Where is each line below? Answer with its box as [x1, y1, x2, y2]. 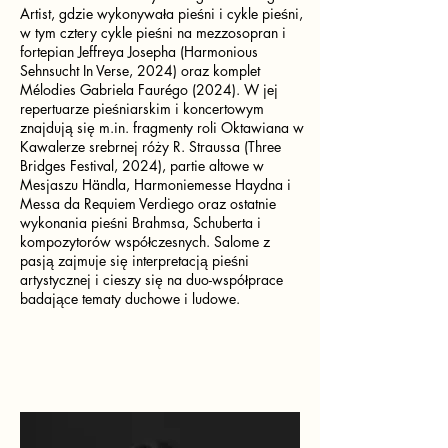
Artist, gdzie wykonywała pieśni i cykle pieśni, [20, 4, 303, 23]
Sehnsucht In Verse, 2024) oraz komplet [20, 61, 260, 80]
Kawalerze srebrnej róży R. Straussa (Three [20, 137, 281, 156]
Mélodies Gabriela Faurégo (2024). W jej [20, 80, 278, 99]
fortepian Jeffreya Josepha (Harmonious [20, 42, 258, 61]
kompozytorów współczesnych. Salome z [20, 232, 270, 251]
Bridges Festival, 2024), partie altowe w [20, 156, 264, 175]
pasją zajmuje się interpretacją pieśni [20, 251, 249, 270]
